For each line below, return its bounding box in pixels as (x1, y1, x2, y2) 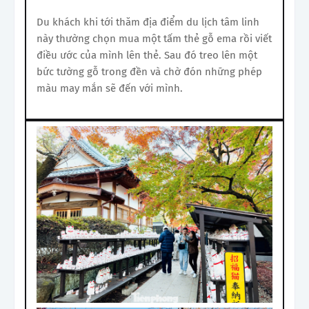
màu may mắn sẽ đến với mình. (37, 81, 183, 94)
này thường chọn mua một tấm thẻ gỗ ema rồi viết (37, 32, 272, 45)
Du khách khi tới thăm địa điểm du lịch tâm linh (37, 15, 259, 28)
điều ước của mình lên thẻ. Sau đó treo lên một (37, 48, 257, 61)
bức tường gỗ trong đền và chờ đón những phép (37, 65, 262, 78)
